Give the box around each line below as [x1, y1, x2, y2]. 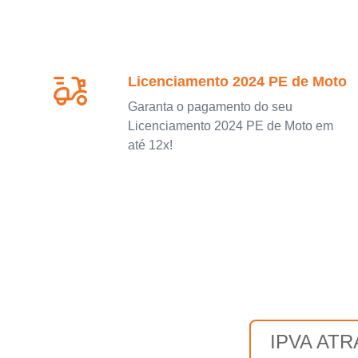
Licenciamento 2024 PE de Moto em [128, 118, 333, 133]
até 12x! [128, 137, 173, 152]
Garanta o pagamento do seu [128, 99, 292, 113]
